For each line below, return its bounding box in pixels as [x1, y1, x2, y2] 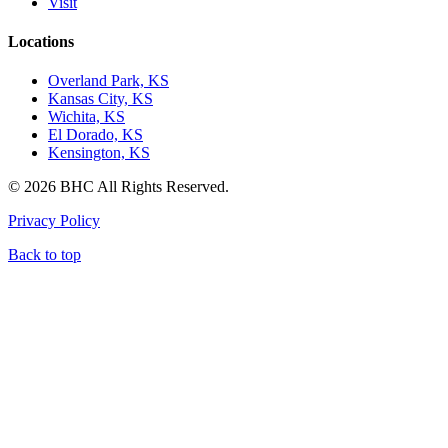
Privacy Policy [8, 212, 100, 230]
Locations [8, 33, 74, 51]
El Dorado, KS [48, 126, 143, 144]
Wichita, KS [48, 108, 125, 126]
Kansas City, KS [48, 90, 153, 108]
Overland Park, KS [48, 72, 169, 90]
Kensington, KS [48, 144, 150, 162]
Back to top [8, 246, 81, 264]
